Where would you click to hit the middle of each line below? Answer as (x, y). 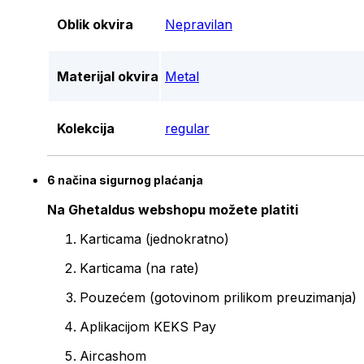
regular (187, 129)
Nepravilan (199, 25)
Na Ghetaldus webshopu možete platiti (174, 210)
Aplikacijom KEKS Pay (148, 327)
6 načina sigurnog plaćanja (125, 180)
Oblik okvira (95, 25)
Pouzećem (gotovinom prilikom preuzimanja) (218, 298)
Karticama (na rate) (139, 269)
